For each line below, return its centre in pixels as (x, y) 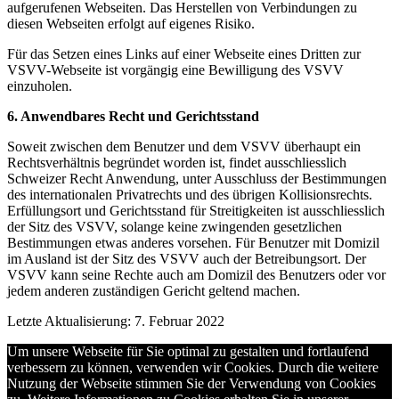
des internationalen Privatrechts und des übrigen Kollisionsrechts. (190, 194)
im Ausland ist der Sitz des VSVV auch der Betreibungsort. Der (187, 258)
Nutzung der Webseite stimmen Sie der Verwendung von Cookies (191, 383)
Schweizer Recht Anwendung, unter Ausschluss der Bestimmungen (197, 178)
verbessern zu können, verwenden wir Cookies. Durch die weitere (193, 367)
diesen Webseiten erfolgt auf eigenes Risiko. (131, 23)
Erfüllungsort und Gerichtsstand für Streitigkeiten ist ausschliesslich (196, 210)
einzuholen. (40, 85)
